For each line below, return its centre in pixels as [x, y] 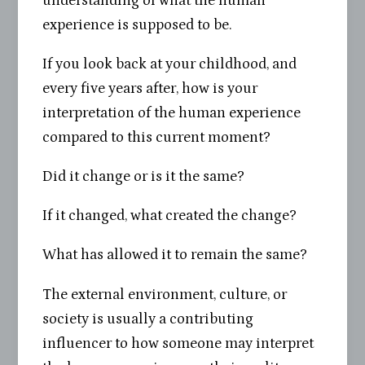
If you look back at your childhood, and [170, 64]
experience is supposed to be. [138, 24]
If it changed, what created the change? [170, 216]
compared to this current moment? [157, 137]
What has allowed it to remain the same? [175, 255]
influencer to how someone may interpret [178, 343]
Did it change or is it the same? [144, 176]
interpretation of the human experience [172, 112]
